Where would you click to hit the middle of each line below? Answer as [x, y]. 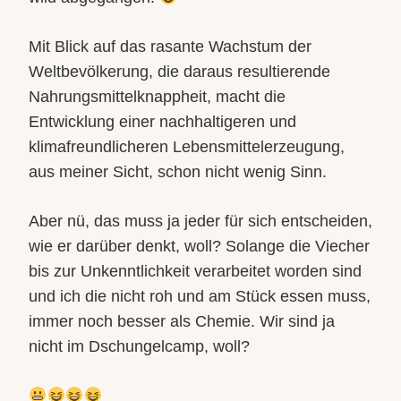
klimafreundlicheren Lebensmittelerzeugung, [187, 147]
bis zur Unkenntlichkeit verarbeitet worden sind [195, 271]
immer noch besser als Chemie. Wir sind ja [182, 321]
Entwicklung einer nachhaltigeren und [162, 122]
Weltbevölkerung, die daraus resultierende [179, 72]
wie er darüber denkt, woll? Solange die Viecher [199, 246]
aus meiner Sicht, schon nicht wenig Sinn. [178, 172]
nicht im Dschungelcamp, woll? [139, 346]
